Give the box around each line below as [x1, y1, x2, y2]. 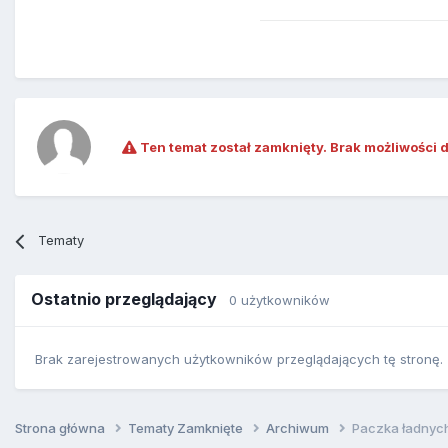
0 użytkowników [229, 292, 330, 309]
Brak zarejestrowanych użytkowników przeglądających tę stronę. [35, 350, 443, 367]
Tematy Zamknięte [128, 419, 246, 436]
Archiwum [266, 419, 332, 436]
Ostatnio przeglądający [31, 289, 229, 310]
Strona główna [15, 419, 108, 436]
